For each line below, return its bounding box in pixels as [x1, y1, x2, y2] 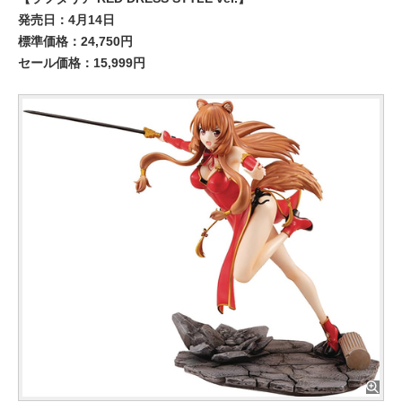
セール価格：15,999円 [18, 56, 145, 70]
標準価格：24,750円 [18, 34, 133, 48]
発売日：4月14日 [18, 13, 115, 27]
